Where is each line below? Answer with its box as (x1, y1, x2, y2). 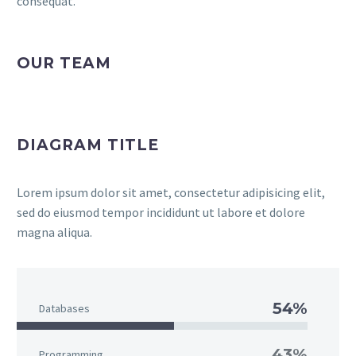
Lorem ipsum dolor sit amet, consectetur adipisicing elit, (17, 184, 325, 200)
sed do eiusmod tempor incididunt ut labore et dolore (17, 204, 305, 220)
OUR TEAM (17, 54, 111, 72)
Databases (39, 301, 90, 315)
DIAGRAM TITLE (17, 136, 160, 154)
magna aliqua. (17, 224, 92, 240)
